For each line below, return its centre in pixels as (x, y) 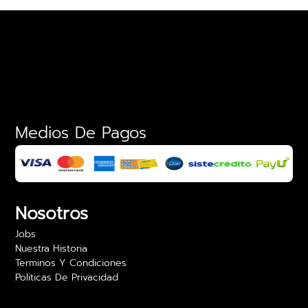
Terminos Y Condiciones (71, 263)
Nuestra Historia (52, 249)
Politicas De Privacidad (67, 277)
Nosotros (52, 214)
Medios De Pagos (81, 133)
